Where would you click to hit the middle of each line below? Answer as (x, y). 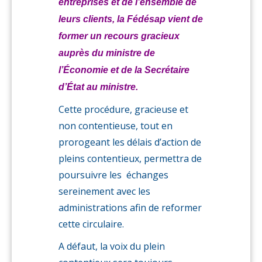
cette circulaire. (91, 224)
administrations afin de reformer (130, 208)
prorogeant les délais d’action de (130, 142)
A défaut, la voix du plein (112, 246)
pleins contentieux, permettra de (130, 158)
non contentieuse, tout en (116, 126)
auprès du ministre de (107, 53)
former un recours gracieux (119, 36)
